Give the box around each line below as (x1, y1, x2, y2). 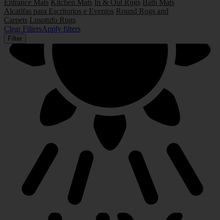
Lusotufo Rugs (29, 15, 76, 24)
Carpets (4, 15, 27, 24)
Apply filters (42, 24, 81, 33)
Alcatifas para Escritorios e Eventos (4, 6, 114, 15)
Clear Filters (4, 24, 42, 33)
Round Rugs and (116, 6, 168, 15)
